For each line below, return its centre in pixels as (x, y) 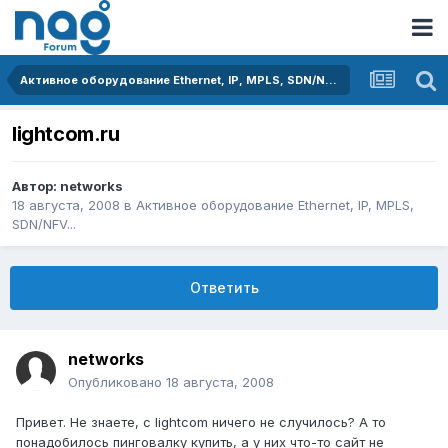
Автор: (36, 186)
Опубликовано (117, 382)
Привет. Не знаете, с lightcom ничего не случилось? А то (201, 422)
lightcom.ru (66, 134)
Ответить (224, 288)
